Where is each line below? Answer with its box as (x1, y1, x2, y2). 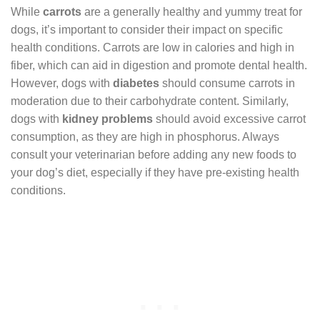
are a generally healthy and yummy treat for (81, 6, 302, 19)
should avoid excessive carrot (153, 113, 306, 126)
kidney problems (62, 113, 153, 126)
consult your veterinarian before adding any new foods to (11, 149, 296, 161)
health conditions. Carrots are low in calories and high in (11, 41, 294, 54)
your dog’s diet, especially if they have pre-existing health (11, 166, 299, 179)
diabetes (113, 77, 159, 90)
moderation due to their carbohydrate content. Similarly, (11, 95, 289, 108)
